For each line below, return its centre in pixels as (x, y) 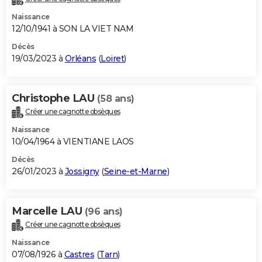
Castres (79, 254)
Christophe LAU (54, 99)
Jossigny (82, 172)
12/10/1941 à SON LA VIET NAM (73, 29)
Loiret (112, 59)
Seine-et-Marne (135, 172)
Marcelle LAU (48, 211)
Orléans (80, 59)
